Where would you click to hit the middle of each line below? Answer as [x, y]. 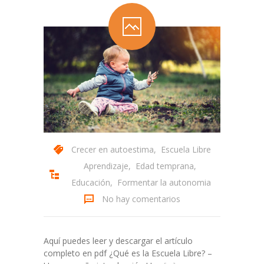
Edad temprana [164, 166]
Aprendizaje [106, 166]
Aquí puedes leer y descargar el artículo [118, 241]
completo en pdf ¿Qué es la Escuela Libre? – [128, 253]
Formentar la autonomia [164, 183]
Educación [90, 183]
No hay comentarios [141, 199]
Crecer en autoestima [112, 150]
